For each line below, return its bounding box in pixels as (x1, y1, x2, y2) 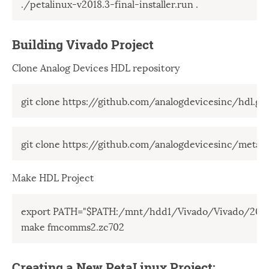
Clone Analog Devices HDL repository (12, 59, 180, 74)
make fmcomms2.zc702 (21, 219, 124, 234)
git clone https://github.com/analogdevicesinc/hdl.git (21, 93, 267, 108)
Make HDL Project (12, 169, 94, 184)
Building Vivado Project (12, 36, 154, 53)
